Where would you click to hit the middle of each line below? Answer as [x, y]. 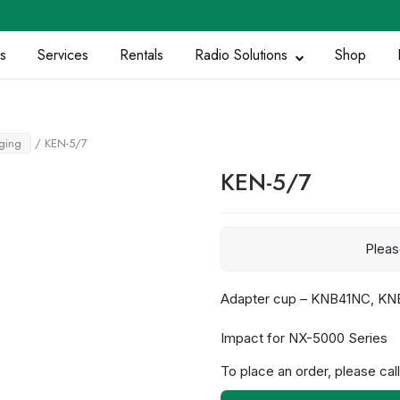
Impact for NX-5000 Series [304, 338]
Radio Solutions [241, 55]
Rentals [141, 55]
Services [62, 55]
